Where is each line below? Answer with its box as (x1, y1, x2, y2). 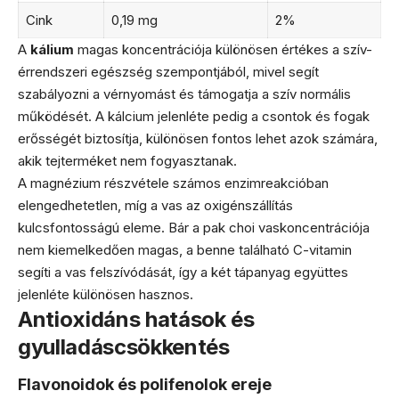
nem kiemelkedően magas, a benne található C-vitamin (18, 241, 352, 258)
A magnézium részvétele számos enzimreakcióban (18, 175, 329, 191)
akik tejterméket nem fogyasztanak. (18, 152, 237, 169)
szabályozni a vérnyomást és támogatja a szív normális (18, 85, 351, 102)
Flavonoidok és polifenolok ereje (18, 374, 272, 394)
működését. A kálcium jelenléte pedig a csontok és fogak (18, 108, 370, 125)
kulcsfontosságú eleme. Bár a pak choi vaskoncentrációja (18, 219, 370, 236)
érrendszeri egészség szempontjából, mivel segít (18, 63, 319, 80)
